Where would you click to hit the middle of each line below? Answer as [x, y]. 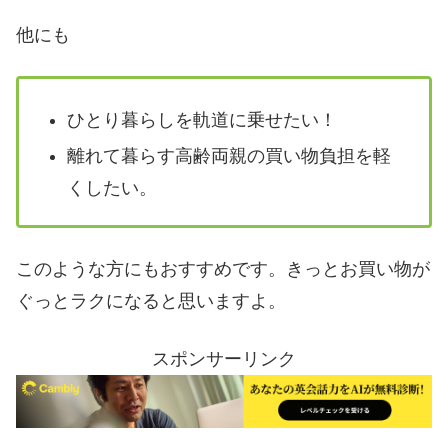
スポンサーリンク [224, 358]
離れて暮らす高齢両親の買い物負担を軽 [228, 155]
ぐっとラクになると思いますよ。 [151, 301]
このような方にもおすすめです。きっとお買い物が [223, 269]
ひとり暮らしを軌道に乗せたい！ [201, 120]
